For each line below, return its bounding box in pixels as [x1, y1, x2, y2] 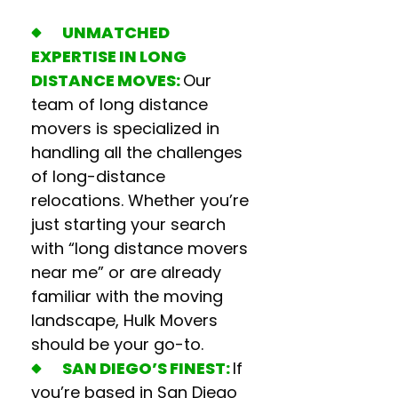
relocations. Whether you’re [31, 189, 249, 211]
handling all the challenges [31, 141, 243, 163]
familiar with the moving [31, 285, 223, 307]
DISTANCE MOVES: [31, 69, 183, 92]
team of [31, 93, 95, 115]
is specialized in [92, 117, 219, 139]
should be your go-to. [31, 333, 203, 355]
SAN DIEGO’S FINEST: [62, 357, 233, 379]
